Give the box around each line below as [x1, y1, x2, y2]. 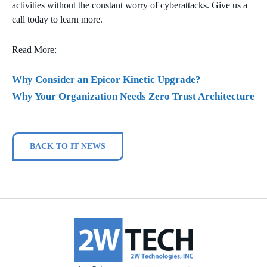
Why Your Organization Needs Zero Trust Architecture [12, 91, 254, 103]
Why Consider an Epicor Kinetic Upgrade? [12, 74, 201, 86]
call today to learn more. [12, 14, 103, 25]
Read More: [12, 45, 57, 55]
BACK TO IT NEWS [30, 142, 105, 151]
